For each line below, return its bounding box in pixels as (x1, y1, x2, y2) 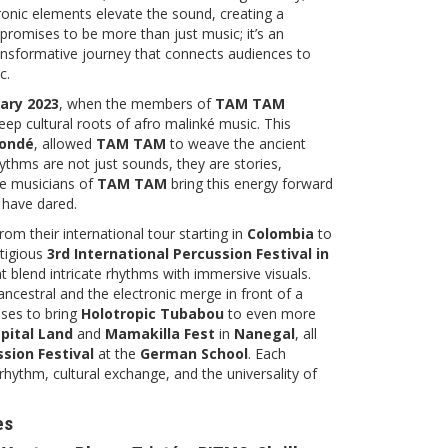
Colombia (247, 223, 314, 243)
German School (140, 343, 248, 363)
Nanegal (234, 323, 295, 343)
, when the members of (59, 93, 215, 113)
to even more (224, 303, 316, 323)
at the (94, 343, 140, 363)
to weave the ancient (166, 133, 306, 153)
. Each (248, 343, 286, 363)
